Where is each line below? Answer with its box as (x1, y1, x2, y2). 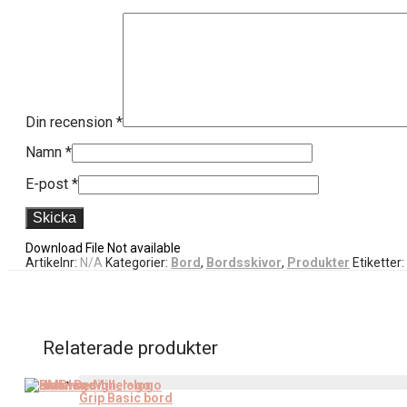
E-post (25, 174, 72, 193)
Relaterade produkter (43, 337, 218, 360)
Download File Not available (25, 240, 181, 255)
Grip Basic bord (79, 390, 173, 405)
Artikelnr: (25, 254, 80, 270)
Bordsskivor (206, 254, 282, 270)
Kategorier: (105, 254, 171, 270)
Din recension (25, 113, 116, 131)
